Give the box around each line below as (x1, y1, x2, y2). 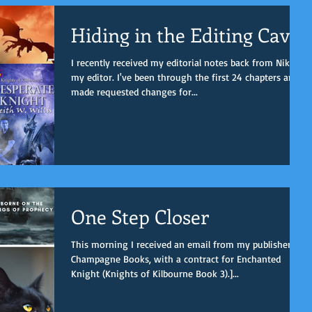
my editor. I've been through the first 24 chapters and (71, 70, 299, 83)
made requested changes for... (71, 85, 198, 97)
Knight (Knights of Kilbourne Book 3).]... (71, 267, 239, 279)
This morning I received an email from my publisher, (71, 238, 293, 250)
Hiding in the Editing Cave (71, 21, 299, 47)
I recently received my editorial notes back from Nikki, (71, 56, 299, 68)
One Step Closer (71, 203, 209, 229)
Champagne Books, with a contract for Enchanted (71, 253, 281, 265)
